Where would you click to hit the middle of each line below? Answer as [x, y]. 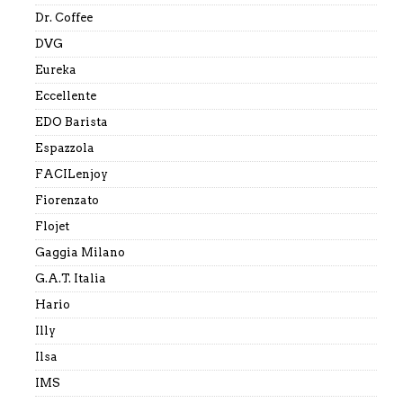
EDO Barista [71, 121]
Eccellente [65, 95]
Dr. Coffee [63, 17]
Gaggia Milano [80, 252]
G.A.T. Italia [70, 278]
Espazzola [64, 148]
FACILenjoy [71, 174]
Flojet [52, 226]
